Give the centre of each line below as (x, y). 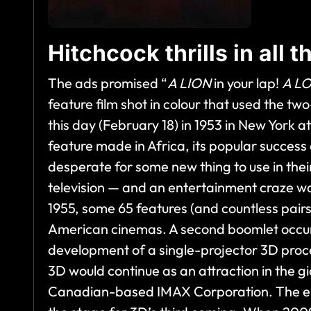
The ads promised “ (108, 83)
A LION (189, 83)
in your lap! (246, 83)
